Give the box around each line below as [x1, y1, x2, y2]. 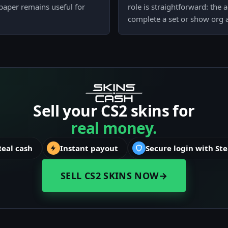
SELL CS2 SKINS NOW [61, 169, 159, 182]
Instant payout [60, 143, 118, 154]
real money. [71, 118, 157, 139]
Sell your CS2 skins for [33, 100, 195, 122]
